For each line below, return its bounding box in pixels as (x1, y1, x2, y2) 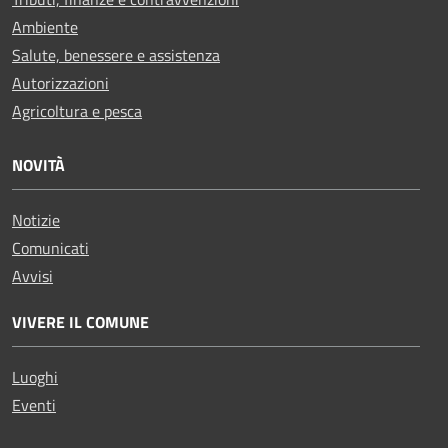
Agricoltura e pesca (12, 98, 142, 123)
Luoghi (12, 364, 58, 389)
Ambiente (12, 14, 78, 39)
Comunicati (12, 235, 89, 260)
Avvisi (12, 263, 53, 288)
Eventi (12, 392, 56, 417)
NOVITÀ (12, 152, 65, 177)
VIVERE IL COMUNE (12, 309, 149, 334)
